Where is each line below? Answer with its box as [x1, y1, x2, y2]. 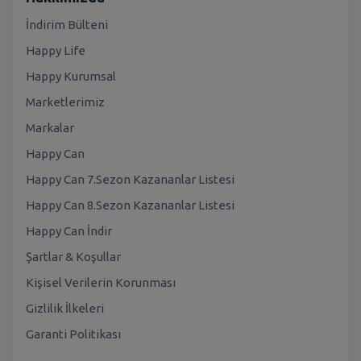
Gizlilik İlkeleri [26, 301, 104, 315]
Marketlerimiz [26, 94, 105, 109]
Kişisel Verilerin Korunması [26, 275, 176, 289]
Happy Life [26, 43, 85, 57]
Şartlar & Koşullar [26, 249, 121, 263]
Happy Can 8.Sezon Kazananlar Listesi [26, 197, 234, 212]
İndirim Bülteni [26, 17, 108, 31]
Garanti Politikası [26, 326, 121, 341]
